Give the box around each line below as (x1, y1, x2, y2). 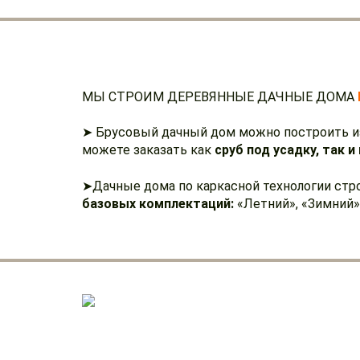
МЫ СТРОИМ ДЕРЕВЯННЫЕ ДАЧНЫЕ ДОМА (82, 88, 358, 104)
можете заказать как (82, 142, 215, 158)
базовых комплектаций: (82, 195, 234, 211)
